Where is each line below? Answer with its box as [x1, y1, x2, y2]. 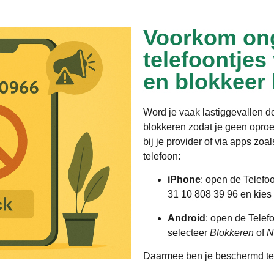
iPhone [168, 174, 201, 185]
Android [168, 212, 206, 223]
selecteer [168, 227, 210, 238]
